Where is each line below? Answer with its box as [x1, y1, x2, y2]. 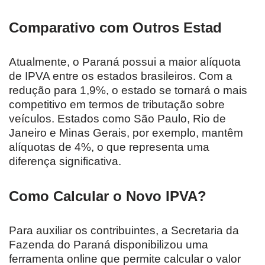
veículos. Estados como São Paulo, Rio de [9, 112, 226, 125]
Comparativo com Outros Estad [9, 19, 222, 35]
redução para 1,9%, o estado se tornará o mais [9, 83, 247, 96]
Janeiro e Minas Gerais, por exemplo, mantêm [9, 126, 243, 139]
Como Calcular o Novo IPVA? [9, 188, 206, 204]
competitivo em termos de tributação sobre [9, 98, 225, 111]
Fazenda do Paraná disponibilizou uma [9, 238, 208, 251]
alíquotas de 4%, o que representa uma [9, 140, 209, 153]
